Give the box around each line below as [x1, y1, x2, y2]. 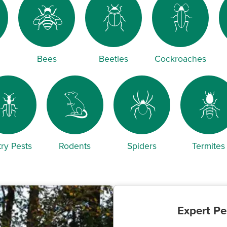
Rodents [59, 139, 91, 153]
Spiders [127, 139, 157, 153]
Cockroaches [155, 52, 206, 65]
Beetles [99, 52, 128, 65]
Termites [192, 139, 225, 153]
